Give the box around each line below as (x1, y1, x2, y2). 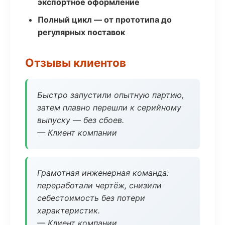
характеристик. (37, 205, 100, 215)
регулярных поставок (38, 27, 125, 37)
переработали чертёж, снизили (37, 180, 162, 190)
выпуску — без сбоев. (37, 115, 124, 125)
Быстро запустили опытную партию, (37, 90, 184, 100)
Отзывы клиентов (25, 56, 126, 69)
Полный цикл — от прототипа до (38, 15, 172, 25)
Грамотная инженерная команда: (37, 168, 169, 178)
